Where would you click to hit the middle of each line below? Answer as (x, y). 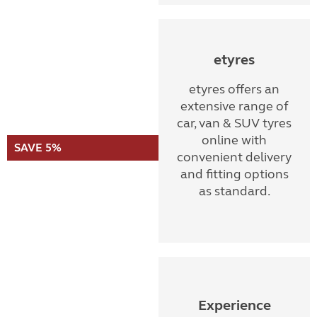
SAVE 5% (38, 148)
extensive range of (234, 106)
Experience (234, 305)
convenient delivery (234, 157)
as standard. (234, 191)
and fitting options (234, 174)
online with (234, 140)
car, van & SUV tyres (234, 123)
